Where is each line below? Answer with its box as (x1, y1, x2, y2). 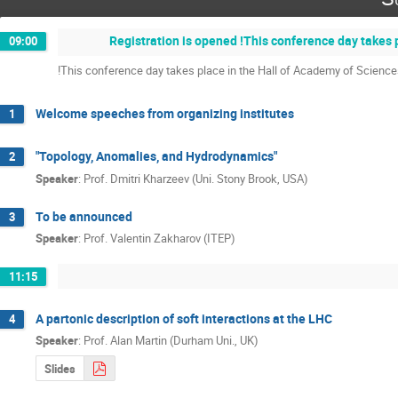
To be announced (36, 207, 132, 225)
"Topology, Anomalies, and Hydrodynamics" (36, 147, 277, 165)
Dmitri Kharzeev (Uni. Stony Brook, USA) (110, 170, 308, 187)
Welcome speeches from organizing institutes (36, 105, 294, 123)
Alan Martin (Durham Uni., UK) (110, 332, 259, 349)
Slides (44, 361, 76, 378)
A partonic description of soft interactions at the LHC (36, 309, 332, 327)
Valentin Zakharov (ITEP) (110, 230, 235, 247)
